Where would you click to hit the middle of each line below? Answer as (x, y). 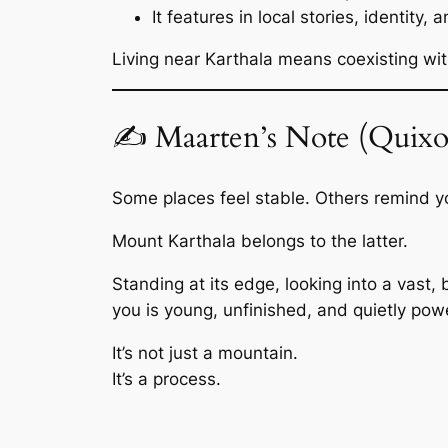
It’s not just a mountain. (205, 352)
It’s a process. (166, 378)
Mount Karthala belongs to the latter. (260, 241)
